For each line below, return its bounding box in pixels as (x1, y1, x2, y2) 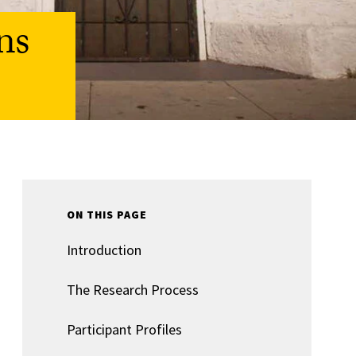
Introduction (67, 241, 141, 259)
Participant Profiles (67, 320, 182, 339)
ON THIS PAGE (67, 207, 147, 222)
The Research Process (67, 281, 199, 299)
